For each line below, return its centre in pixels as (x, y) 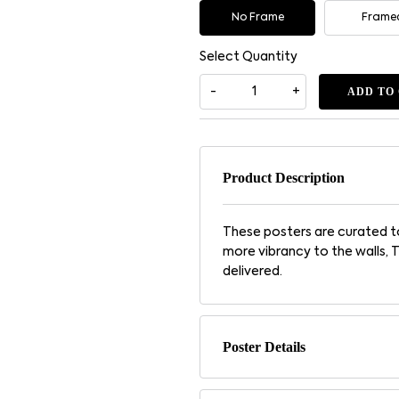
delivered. (252, 272)
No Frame (257, 18)
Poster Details (264, 347)
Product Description (284, 178)
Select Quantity (248, 57)
